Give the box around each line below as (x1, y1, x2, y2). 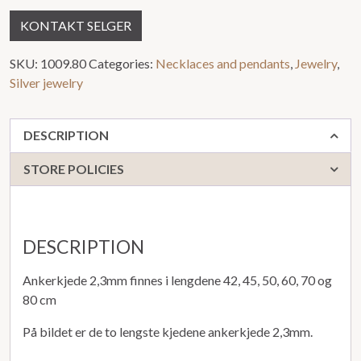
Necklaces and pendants (156, 55, 290, 71)
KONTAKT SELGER (20, 17, 131, 33)
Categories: (89, 55, 156, 71)
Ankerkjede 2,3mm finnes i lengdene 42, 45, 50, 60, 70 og (23, 272, 332, 288)
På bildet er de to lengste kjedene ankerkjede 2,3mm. (23, 323, 313, 339)
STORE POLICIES (23, 160, 124, 176)
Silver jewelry (10, 74, 83, 90)
